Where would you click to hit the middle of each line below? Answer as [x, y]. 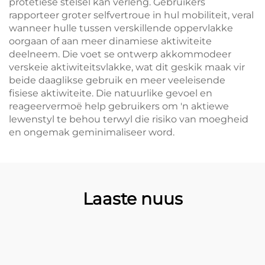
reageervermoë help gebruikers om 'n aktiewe [119, 106]
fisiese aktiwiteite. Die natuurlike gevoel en [111, 93]
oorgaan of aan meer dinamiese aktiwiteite [110, 41]
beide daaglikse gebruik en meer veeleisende [117, 80]
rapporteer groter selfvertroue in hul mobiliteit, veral [131, 15]
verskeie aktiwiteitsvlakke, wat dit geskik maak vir [127, 67]
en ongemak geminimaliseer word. [92, 132]
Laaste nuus [132, 199]
